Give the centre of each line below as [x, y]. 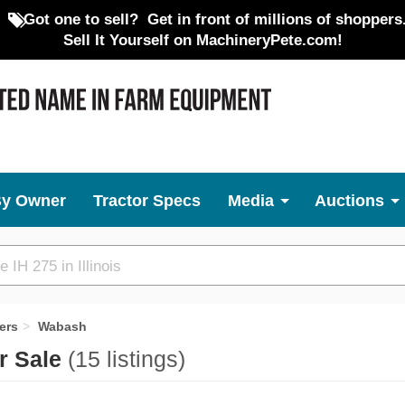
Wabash [62, 326]
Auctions [349, 201]
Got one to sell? [80, 19]
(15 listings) [127, 359]
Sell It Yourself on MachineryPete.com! [202, 40]
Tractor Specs [147, 201]
